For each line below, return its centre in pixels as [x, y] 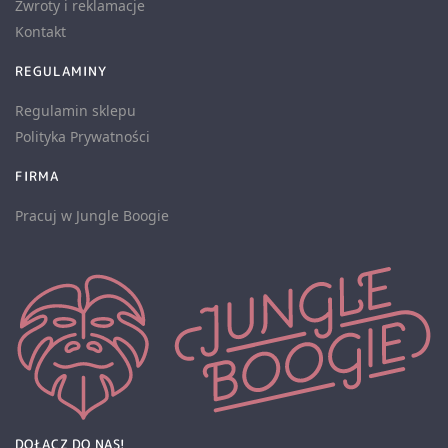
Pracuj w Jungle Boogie [92, 216]
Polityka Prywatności [82, 137]
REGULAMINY [61, 71]
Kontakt [40, 32]
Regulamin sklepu [75, 111]
